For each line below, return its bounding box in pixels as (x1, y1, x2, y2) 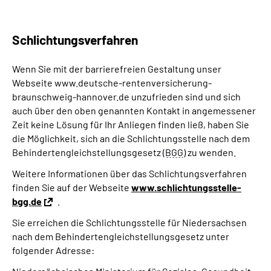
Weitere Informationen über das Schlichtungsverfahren (12, 168, 247, 179)
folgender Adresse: (12, 244, 94, 256)
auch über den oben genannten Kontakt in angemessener (12, 105, 256, 116)
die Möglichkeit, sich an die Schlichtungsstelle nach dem (12, 132, 250, 144)
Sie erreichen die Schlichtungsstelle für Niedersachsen (12, 217, 247, 228)
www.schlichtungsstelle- (131, 181, 241, 193)
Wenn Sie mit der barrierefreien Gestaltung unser (12, 63, 221, 74)
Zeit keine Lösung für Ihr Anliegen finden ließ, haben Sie (12, 119, 249, 130)
